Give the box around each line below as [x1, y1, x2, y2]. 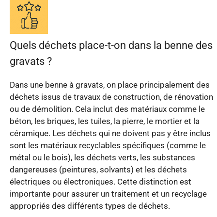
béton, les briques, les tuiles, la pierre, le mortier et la [10, 116, 200, 126]
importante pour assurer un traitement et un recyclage [10, 189, 207, 199]
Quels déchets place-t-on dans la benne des [10, 39, 213, 52]
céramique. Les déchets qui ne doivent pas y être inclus [10, 128, 211, 139]
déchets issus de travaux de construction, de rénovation [10, 92, 213, 102]
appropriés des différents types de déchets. [10, 201, 170, 211]
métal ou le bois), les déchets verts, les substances [10, 153, 195, 163]
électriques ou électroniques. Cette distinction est [10, 177, 191, 187]
